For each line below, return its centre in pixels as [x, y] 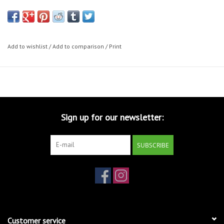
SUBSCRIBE [153, 145]
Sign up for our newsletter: [112, 117]
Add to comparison [79, 46]
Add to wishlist [27, 46]
